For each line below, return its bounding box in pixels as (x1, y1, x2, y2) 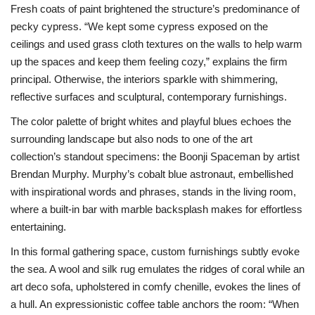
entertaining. (11, 221, 66, 233)
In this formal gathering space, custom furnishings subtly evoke (11, 245, 300, 257)
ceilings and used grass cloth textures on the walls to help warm (11, 38, 302, 50)
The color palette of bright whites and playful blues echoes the (11, 115, 291, 127)
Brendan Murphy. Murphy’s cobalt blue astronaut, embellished (11, 168, 293, 180)
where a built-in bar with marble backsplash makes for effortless (11, 203, 302, 215)
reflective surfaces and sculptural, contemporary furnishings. (11, 91, 287, 103)
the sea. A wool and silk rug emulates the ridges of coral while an (11, 263, 304, 275)
